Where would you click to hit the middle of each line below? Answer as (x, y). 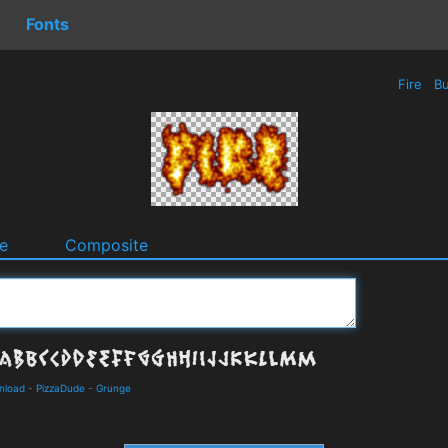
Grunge (113, 387)
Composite (106, 244)
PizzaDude (60, 387)
